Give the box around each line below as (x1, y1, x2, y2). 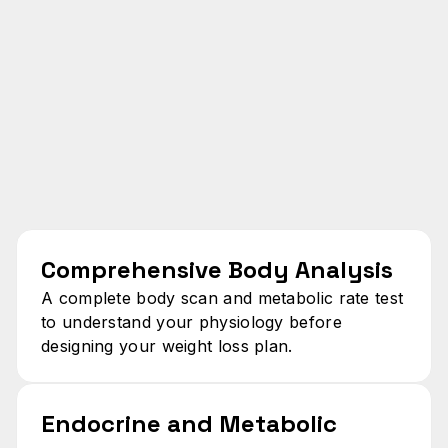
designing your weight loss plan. (41, 335, 293, 356)
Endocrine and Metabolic (41, 407, 337, 439)
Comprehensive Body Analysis (41, 253, 393, 285)
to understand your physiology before (41, 311, 342, 332)
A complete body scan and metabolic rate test (41, 287, 404, 308)
